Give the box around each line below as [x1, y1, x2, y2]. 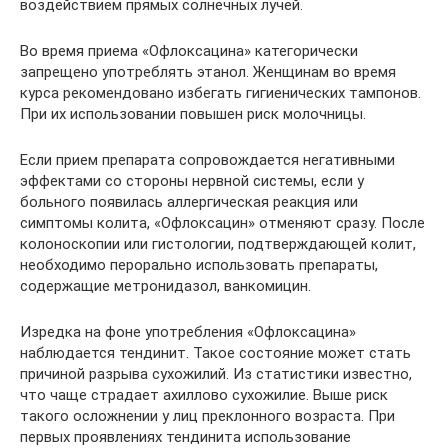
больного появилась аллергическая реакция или [20, 192, 358, 211]
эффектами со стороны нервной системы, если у [20, 171, 364, 190]
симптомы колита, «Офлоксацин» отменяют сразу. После [20, 213, 425, 232]
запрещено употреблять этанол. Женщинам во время [20, 62, 396, 81]
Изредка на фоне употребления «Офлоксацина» [20, 322, 356, 341]
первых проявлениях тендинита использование [20, 427, 351, 446]
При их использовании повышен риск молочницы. [20, 104, 366, 123]
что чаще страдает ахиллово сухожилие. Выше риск [20, 385, 388, 404]
